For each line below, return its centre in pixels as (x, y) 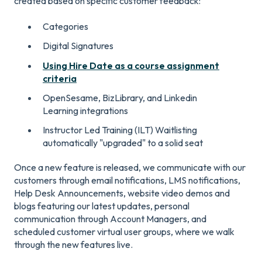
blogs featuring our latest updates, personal (102, 206)
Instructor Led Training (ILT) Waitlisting (120, 130)
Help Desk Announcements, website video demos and (122, 193)
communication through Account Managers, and (110, 218)
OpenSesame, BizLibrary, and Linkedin (120, 97)
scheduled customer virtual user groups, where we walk (124, 231)
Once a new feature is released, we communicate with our (130, 167)
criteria (60, 78)
